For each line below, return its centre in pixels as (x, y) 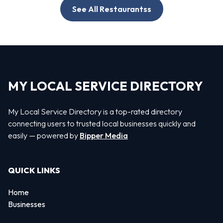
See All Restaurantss (111, 9)
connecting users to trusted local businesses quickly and (102, 123)
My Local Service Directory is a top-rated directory (95, 111)
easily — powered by (44, 135)
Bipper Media (104, 135)
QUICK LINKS (34, 170)
